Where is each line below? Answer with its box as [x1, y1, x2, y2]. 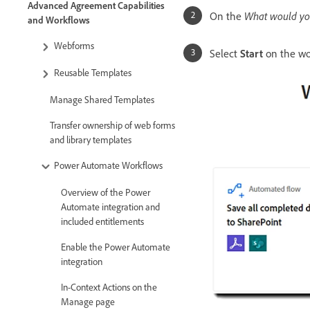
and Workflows [28, 13, 90, 26]
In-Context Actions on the [61, 281, 157, 293]
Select [210, 46, 240, 60]
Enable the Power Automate [61, 241, 170, 253]
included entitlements [61, 215, 144, 228]
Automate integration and [61, 201, 160, 213]
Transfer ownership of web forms [50, 119, 175, 131]
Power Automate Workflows [54, 159, 165, 172]
